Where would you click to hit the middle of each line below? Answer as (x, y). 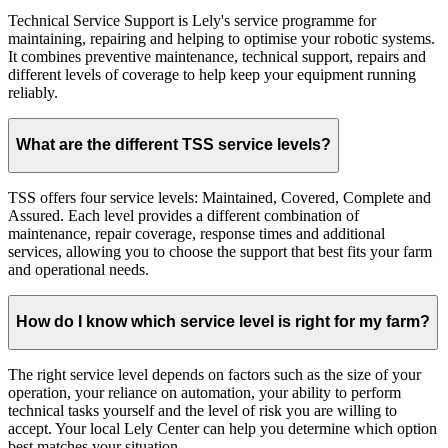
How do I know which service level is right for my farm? (223, 322)
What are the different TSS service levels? (173, 145)
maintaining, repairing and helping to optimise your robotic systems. (221, 38)
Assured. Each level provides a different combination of (183, 215)
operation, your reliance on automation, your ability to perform (204, 392)
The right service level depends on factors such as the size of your (214, 374)
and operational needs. (78, 269)
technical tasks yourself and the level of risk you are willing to (202, 410)
